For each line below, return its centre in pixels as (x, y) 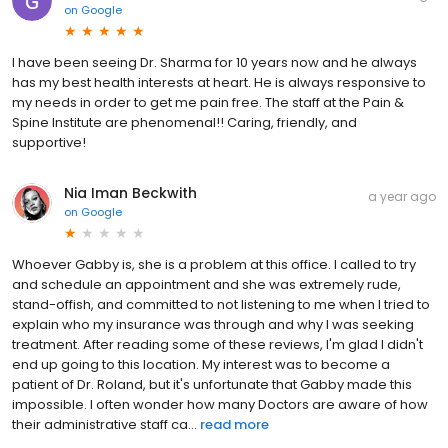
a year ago (402, 197)
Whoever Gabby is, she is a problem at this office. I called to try (214, 265)
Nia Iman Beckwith (130, 193)
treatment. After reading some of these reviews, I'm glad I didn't (217, 345)
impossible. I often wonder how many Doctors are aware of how (220, 405)
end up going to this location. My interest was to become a (201, 365)
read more (234, 425)
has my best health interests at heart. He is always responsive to (219, 83)
